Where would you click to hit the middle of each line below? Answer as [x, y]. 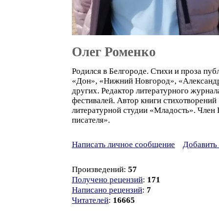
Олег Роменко [114, 52]
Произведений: [100, 169]
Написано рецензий [107, 190]
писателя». [91, 120]
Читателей [90, 200]
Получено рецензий [107, 180]
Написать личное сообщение [123, 144]
